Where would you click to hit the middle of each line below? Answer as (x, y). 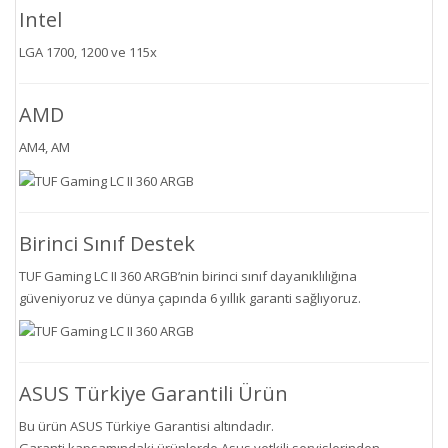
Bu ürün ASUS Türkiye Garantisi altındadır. (146, 426)
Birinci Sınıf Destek (107, 243)
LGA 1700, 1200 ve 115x (88, 52)
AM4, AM (44, 147)
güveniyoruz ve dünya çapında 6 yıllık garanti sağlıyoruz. (190, 297)
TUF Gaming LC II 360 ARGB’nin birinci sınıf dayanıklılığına (188, 275)
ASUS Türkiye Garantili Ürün (153, 394)
